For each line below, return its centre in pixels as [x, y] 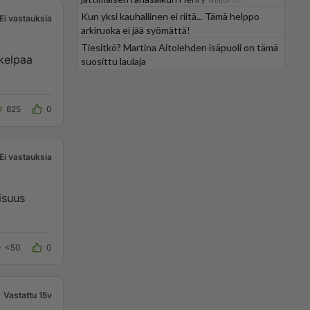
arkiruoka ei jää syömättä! [136, 30]
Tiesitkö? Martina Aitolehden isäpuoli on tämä [180, 47]
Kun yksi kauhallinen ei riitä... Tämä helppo [170, 16]
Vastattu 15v [28, 295]
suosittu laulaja [113, 61]
